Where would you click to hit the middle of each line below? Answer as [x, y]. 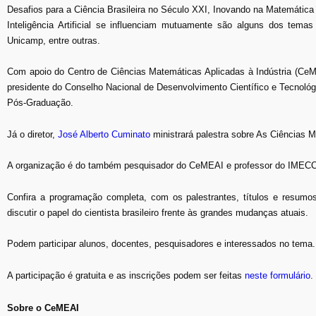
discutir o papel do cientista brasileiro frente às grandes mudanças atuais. [158, 212]
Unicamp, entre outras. [54, 40]
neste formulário [278, 275]
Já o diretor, [32, 134]
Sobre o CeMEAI [43, 308]
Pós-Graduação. [40, 103]
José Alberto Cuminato [104, 134]
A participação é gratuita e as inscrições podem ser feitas [126, 275]
